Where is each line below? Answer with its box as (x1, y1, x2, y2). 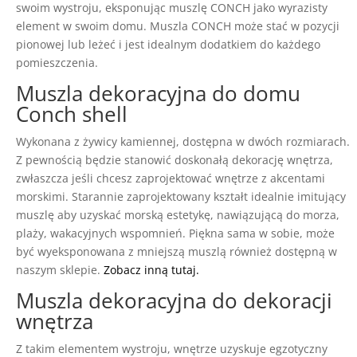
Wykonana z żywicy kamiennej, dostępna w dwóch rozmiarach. (16, 134, 350, 150)
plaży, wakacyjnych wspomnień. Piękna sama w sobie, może (16, 226, 335, 241)
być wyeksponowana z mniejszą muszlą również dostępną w (16, 244, 337, 260)
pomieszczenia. (16, 55, 98, 71)
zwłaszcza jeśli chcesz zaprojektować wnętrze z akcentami (16, 171, 325, 186)
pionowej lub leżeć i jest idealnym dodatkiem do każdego (16, 37, 320, 53)
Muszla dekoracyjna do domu (16, 79, 300, 108)
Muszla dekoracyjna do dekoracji (16, 286, 332, 316)
